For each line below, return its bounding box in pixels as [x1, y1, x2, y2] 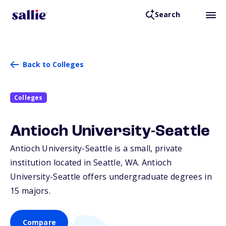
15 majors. [10, 185, 51, 197]
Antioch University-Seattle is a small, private [10, 143, 183, 154]
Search [154, 10, 180, 20]
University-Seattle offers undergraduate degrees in [10, 171, 212, 183]
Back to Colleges [23, 60, 84, 69]
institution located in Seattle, [10, 157, 125, 168]
